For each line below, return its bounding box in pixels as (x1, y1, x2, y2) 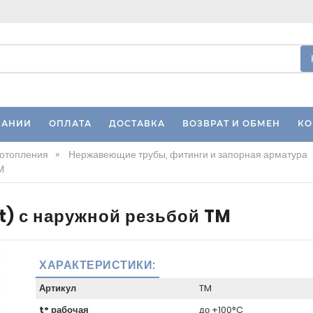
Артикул (39, 282, 76, 296)
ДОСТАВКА (108, 118, 165, 129)
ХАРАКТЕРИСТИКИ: (39, 257, 156, 273)
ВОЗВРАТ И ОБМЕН (182, 118, 280, 129)
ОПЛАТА (48, 118, 92, 129)
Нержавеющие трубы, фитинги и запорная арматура (68, 147, 307, 161)
